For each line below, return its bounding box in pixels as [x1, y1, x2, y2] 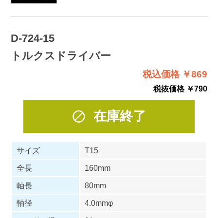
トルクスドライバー [10, 49, 111, 62]
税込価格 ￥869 [143, 69, 208, 79]
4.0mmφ [84, 199, 113, 208]
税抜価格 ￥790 [153, 84, 208, 93]
